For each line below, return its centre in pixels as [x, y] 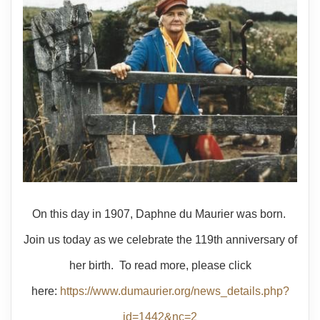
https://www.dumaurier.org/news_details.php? [174, 291]
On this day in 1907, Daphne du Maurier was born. [160, 214]
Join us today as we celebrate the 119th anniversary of [160, 240]
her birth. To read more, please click [160, 266]
